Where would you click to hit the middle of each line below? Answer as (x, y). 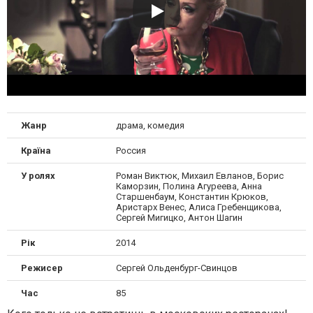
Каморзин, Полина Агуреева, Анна (189, 186)
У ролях (38, 175)
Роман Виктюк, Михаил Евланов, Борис (199, 175)
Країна (36, 150)
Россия (131, 150)
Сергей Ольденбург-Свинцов (176, 268)
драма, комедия (150, 125)
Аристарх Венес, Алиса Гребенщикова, (198, 207)
